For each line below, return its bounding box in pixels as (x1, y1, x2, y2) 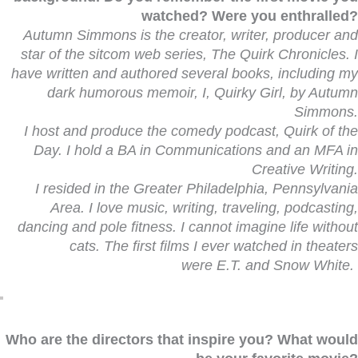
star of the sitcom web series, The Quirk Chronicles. (21, 46, 354, 63)
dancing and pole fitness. (18, 219, 181, 236)
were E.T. (181, 257, 241, 274)
